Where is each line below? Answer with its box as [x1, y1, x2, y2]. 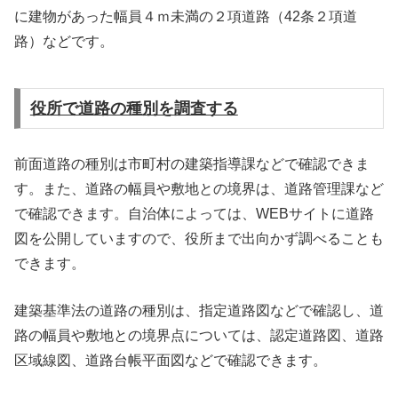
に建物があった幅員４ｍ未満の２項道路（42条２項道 [14, 8, 357, 24]
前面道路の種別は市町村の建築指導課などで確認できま [14, 155, 370, 171]
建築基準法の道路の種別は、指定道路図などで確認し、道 [14, 303, 384, 319]
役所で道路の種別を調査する [29, 99, 238, 117]
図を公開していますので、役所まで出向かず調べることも [14, 230, 384, 246]
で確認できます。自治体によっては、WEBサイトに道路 [14, 205, 374, 221]
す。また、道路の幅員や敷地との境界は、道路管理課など [14, 180, 384, 196]
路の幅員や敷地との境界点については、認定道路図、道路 [14, 328, 384, 344]
